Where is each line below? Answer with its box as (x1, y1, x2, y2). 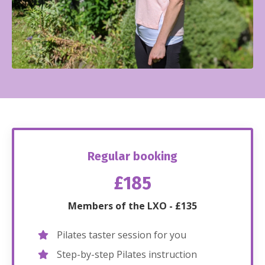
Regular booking (88, 149, 177, 164)
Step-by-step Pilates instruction (57, 248, 197, 261)
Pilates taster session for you (57, 228, 186, 242)
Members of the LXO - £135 (68, 199, 197, 213)
